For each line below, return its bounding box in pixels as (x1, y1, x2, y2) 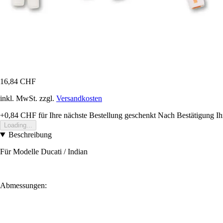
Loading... (4, 121, 32, 129)
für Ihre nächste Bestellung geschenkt (36, 111, 156, 120)
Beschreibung (8, 130, 52, 139)
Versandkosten (56, 94, 102, 103)
